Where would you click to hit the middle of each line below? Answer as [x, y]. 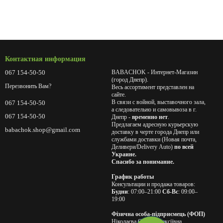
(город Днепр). [130, 80]
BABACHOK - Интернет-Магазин [155, 72]
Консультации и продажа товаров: [154, 184]
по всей [184, 147]
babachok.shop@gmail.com [43, 129]
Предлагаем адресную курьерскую [155, 124]
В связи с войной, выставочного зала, [159, 102]
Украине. [124, 154]
